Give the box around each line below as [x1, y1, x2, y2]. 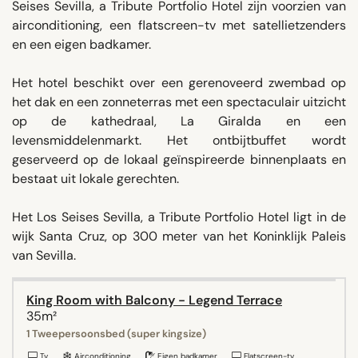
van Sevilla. [12, 246, 76, 264]
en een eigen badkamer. [12, 35, 151, 53]
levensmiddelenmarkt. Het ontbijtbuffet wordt [12, 131, 346, 149]
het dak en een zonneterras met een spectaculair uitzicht [12, 93, 346, 110]
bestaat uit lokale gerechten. [12, 169, 179, 187]
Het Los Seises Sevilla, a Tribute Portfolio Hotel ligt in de [12, 208, 346, 225]
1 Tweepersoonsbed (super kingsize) [26, 326, 206, 340]
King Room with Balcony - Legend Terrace [26, 291, 282, 308]
